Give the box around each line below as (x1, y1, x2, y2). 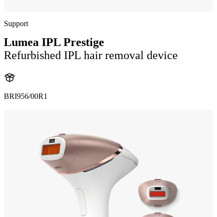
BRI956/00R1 (4, 92, 47, 100)
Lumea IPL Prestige (4, 36, 104, 48)
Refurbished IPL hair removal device (4, 49, 178, 62)
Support (4, 19, 28, 28)
